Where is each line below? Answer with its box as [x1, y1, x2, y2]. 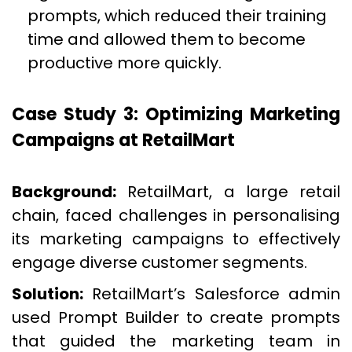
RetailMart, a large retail [116, 181, 340, 203]
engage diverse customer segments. [12, 251, 307, 273]
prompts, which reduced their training [27, 5, 327, 27]
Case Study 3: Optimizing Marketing [12, 102, 340, 126]
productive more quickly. [27, 52, 222, 74]
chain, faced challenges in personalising [12, 204, 340, 226]
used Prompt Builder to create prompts [12, 306, 340, 328]
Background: [12, 181, 116, 203]
